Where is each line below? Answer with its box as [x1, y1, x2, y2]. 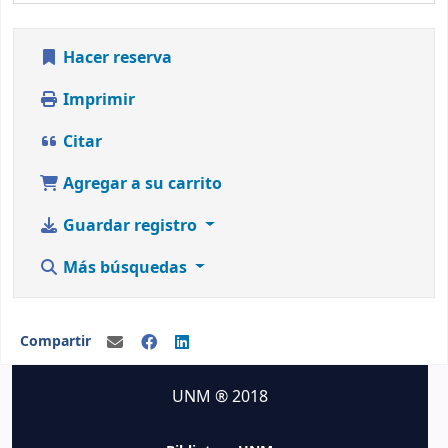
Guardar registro [59, 213, 201, 238]
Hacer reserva [59, 45, 172, 70]
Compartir [19, 331, 91, 353]
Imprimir [59, 87, 135, 112]
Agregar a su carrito [59, 171, 222, 196]
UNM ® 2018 [171, 385, 268, 409]
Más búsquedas [59, 255, 191, 280]
